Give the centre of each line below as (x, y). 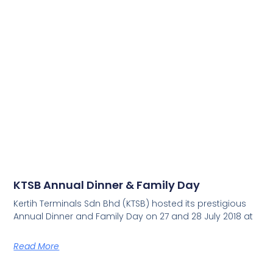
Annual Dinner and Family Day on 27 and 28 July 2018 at (133, 216)
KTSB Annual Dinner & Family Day (107, 185)
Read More (37, 246)
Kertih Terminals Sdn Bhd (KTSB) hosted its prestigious (130, 203)
